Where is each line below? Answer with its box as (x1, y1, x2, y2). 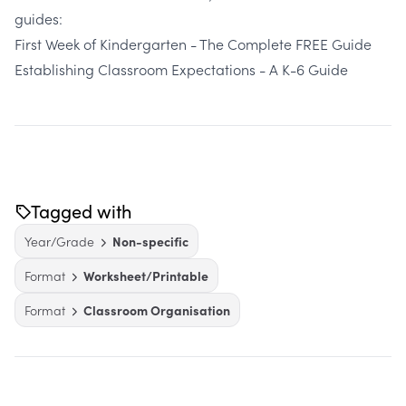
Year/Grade (24, 232, 94, 251)
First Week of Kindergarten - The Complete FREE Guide (14, 34, 372, 54)
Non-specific (112, 232, 188, 251)
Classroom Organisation (83, 301, 230, 320)
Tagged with (31, 198, 132, 224)
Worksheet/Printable (83, 266, 208, 285)
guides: (14, 8, 63, 29)
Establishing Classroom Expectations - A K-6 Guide (14, 59, 348, 80)
